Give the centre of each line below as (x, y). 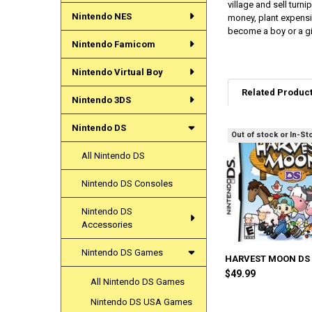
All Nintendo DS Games (138, 281)
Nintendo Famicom (113, 44)
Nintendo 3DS (101, 100)
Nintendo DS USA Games (142, 302)
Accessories (107, 224)
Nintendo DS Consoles (127, 183)
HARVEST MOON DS (268, 258)
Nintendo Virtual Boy (117, 72)
